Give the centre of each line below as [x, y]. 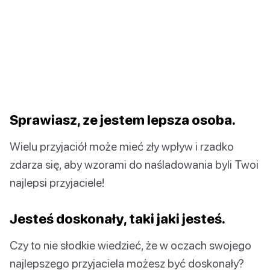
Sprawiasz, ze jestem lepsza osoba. [123, 119]
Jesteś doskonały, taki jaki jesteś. [118, 218]
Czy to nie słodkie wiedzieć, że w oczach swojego [130, 245]
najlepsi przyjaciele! [57, 182]
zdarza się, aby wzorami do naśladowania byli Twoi [134, 164]
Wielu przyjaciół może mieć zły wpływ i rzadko [122, 146]
